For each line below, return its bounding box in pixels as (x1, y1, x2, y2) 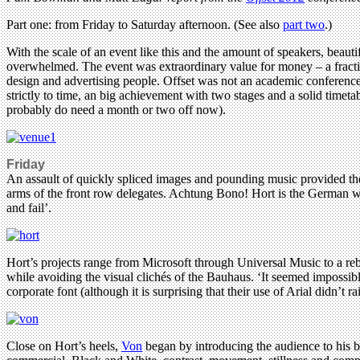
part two (283, 17, 325, 31)
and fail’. (6, 200, 51, 215)
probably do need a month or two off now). (6, 102, 226, 117)
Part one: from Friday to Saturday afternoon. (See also (6, 17, 283, 31)
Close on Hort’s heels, (6, 338, 121, 353)
